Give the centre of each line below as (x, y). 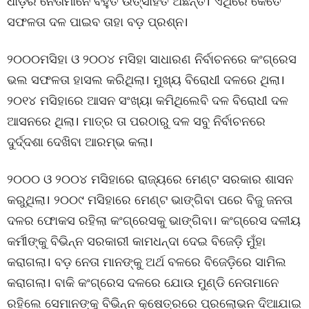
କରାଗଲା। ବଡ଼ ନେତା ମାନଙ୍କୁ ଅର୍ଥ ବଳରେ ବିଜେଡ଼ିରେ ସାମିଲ (147, 261)
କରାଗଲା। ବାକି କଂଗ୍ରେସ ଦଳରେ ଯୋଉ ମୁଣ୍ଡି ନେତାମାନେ (143, 282)
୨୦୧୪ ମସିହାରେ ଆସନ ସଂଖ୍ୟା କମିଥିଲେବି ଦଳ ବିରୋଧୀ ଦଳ (148, 100)
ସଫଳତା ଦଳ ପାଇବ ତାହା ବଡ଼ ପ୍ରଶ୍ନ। (98, 21)
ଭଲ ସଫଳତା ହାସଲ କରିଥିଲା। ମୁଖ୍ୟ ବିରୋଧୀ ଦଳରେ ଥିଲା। (146, 79)
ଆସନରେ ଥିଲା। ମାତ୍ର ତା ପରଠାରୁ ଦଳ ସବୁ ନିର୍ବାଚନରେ (136, 121)
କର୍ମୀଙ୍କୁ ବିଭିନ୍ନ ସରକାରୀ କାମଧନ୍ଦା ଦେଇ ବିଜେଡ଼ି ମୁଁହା (136, 241)
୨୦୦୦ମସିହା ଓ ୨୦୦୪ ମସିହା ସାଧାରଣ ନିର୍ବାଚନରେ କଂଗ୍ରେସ (152, 59)
